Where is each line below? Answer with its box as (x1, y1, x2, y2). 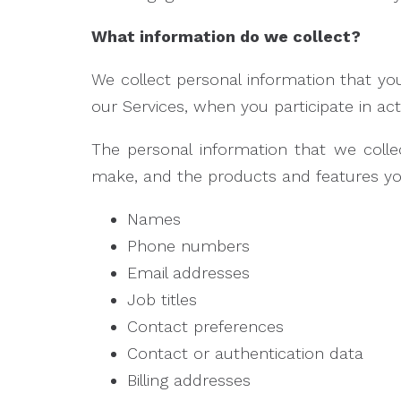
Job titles (127, 290, 197, 309)
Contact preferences (127, 317, 284, 336)
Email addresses (127, 263, 250, 282)
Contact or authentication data (127, 344, 363, 363)
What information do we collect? (91, 27, 361, 46)
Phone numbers (127, 236, 250, 255)
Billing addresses (127, 371, 251, 389)
